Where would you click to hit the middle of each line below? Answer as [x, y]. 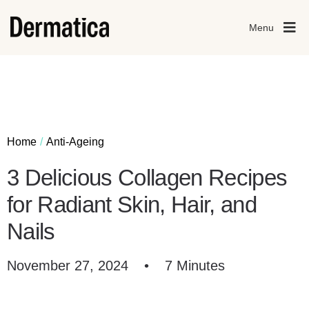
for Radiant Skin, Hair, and [132, 205]
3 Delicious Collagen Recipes [147, 178]
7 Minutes [195, 266]
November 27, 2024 [68, 266]
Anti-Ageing [75, 142]
